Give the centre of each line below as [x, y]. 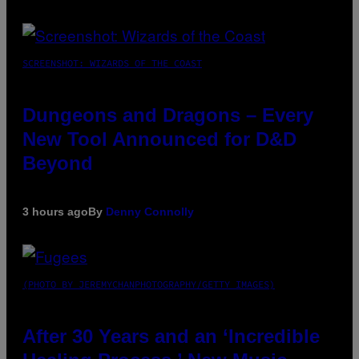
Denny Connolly [150, 212]
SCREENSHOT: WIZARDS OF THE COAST [112, 63]
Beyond [58, 163]
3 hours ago [55, 212]
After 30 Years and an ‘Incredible [171, 337]
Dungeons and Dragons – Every [168, 115]
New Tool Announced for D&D [159, 139]
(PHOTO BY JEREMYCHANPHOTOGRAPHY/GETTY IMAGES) [149, 284]
